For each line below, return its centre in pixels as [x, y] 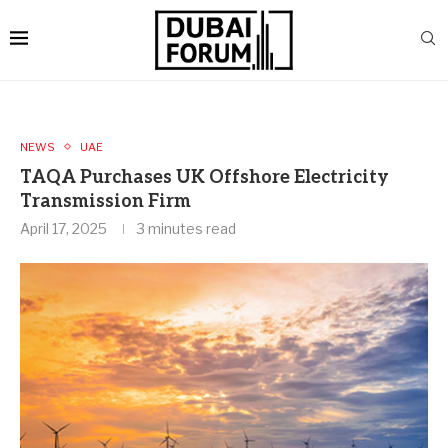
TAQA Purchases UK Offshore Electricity [204, 177]
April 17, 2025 [63, 228]
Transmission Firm [105, 201]
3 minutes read [186, 228]
